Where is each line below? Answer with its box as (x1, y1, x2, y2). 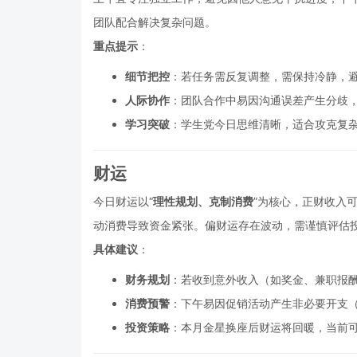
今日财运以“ (93, 194, 153, 208)
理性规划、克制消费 (153, 194, 253, 208)
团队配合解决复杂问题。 (93, 14, 216, 29)
